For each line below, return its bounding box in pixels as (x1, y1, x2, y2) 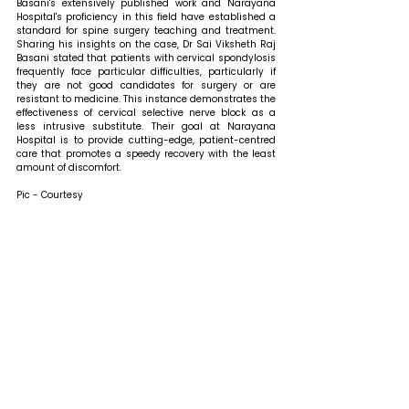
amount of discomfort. (16, 161, 121, 175)
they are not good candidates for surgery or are (16, 79, 276, 93)
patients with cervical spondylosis (110, 51, 276, 66)
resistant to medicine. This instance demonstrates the (16, 92, 276, 107)
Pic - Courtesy (16, 188, 83, 203)
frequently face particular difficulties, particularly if (16, 65, 276, 79)
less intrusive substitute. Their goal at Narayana (16, 120, 276, 134)
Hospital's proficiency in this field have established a (16, 10, 276, 25)
